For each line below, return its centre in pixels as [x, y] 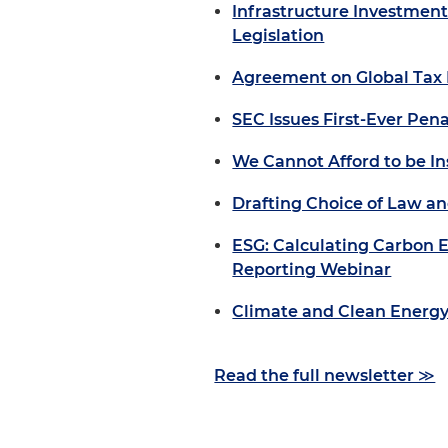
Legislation [278, 35]
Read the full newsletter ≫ [325, 375]
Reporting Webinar [312, 269]
